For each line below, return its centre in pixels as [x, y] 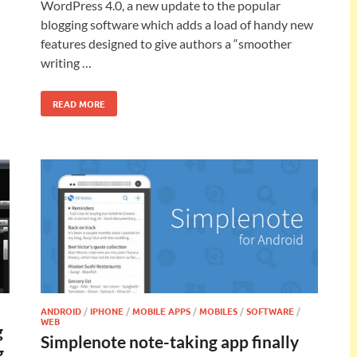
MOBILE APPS [161, 311]
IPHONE [107, 311]
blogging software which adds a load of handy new [177, 24]
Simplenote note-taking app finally [170, 342]
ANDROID [61, 311]
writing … [66, 62]
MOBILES [218, 311]
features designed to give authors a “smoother [166, 43]
